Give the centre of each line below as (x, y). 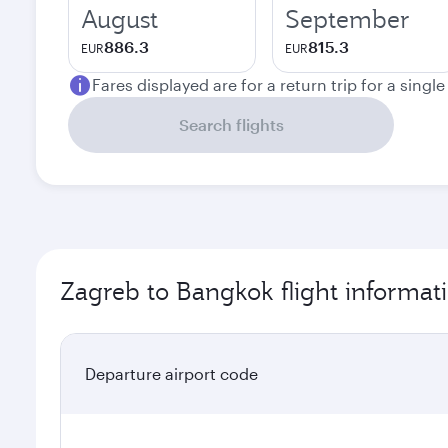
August (119, 19)
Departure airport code (171, 373)
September (347, 19)
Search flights (231, 124)
